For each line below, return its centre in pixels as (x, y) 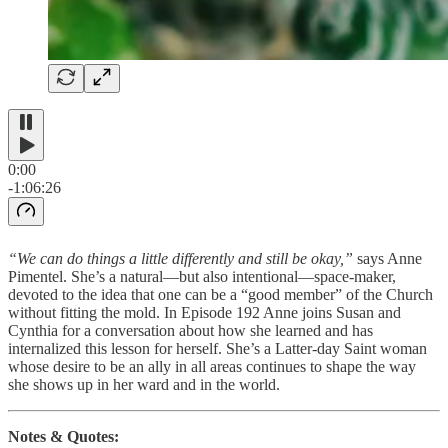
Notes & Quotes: (63, 436)
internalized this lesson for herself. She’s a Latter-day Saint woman (217, 348)
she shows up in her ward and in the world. (144, 384)
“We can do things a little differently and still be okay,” (180, 258)
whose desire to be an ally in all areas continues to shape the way (212, 366)
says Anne (387, 258)
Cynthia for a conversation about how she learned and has (190, 330)
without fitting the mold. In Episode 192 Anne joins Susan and (204, 312)
